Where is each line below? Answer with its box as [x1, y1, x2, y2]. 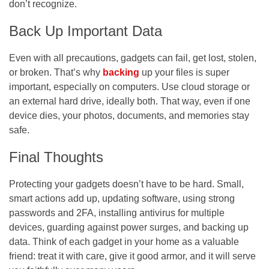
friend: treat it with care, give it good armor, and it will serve [9, 250, 256, 261]
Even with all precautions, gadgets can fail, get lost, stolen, [9, 52, 256, 63]
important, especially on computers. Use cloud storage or [9, 81, 250, 92]
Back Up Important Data [9, 22, 162, 39]
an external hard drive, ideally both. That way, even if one [9, 95, 250, 106]
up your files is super [139, 67, 229, 77]
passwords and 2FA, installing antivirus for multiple [9, 207, 225, 218]
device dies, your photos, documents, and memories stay [9, 110, 249, 121]
